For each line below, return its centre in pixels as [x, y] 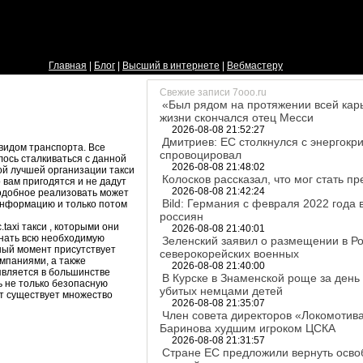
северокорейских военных [229, 254]
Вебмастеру [255, 66]
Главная [68, 66]
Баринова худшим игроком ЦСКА [248, 328]
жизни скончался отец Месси [237, 117]
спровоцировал [201, 155]
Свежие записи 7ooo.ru [213, 92]
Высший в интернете [171, 66]
